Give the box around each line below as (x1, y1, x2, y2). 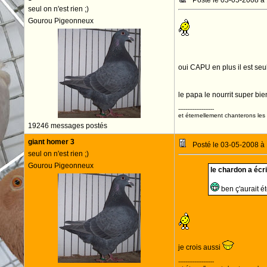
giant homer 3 (27, 138, 74, 146)
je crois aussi (178, 243, 222, 252)
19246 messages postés (27, 122, 107, 130)
